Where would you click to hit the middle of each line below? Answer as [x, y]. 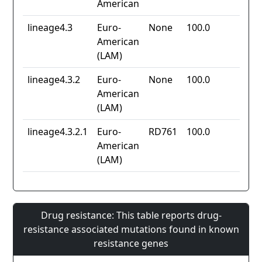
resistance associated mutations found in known [131, 230]
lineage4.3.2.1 [58, 132]
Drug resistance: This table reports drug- [131, 216]
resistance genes [131, 244]
